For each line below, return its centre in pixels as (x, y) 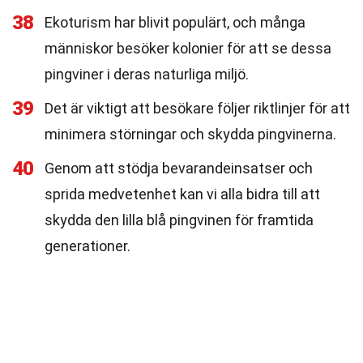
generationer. (88, 246)
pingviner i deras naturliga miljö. (147, 74)
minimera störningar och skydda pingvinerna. (190, 134)
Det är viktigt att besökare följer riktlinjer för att (197, 108)
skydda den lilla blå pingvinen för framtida (179, 220)
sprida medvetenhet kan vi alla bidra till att (182, 194)
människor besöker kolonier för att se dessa (188, 48)
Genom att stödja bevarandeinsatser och (179, 168)
